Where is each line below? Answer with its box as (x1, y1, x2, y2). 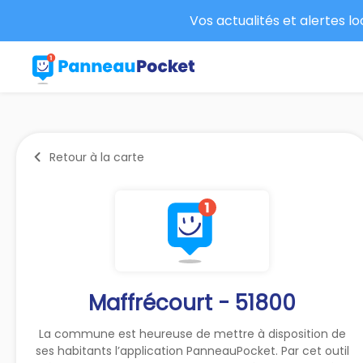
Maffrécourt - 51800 (88, 288, 297, 318)
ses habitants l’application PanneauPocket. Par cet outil (35, 342, 349, 359)
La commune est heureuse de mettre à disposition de (38, 325, 346, 342)
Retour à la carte (49, 148, 144, 165)
